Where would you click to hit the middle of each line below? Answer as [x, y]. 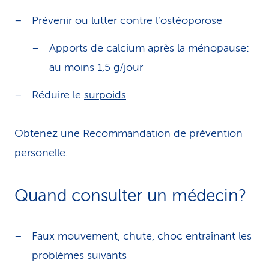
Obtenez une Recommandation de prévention [128, 133]
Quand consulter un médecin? [130, 195]
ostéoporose [191, 20]
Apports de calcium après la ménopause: [149, 48]
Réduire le [58, 95]
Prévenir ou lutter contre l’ [96, 20]
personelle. [41, 153]
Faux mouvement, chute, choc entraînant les [142, 236]
